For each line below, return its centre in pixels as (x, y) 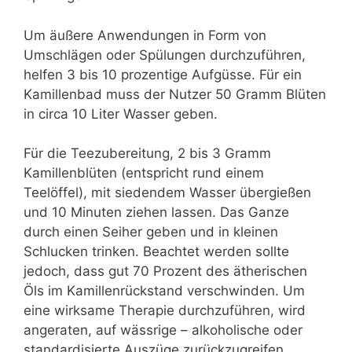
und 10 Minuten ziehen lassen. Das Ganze (156, 213)
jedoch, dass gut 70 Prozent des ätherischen (165, 271)
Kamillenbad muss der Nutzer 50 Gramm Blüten (175, 94)
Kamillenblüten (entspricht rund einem (144, 173)
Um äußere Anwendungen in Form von (145, 35)
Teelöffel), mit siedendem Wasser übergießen (167, 193)
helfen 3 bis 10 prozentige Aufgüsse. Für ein (163, 74)
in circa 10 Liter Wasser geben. (121, 114)
